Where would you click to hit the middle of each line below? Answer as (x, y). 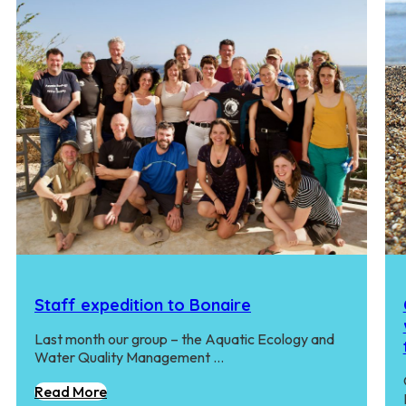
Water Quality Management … (129, 357)
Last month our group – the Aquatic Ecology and (184, 338)
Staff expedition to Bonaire (143, 304)
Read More (71, 391)
